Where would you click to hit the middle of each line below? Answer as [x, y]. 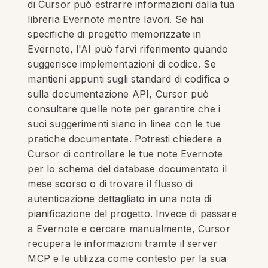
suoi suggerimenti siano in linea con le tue [124, 124]
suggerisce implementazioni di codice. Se [122, 64]
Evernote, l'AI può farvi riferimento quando [128, 49]
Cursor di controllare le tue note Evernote [125, 154]
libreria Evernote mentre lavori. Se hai [116, 19]
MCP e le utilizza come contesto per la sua [127, 258]
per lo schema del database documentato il [127, 169]
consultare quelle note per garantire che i [124, 109]
